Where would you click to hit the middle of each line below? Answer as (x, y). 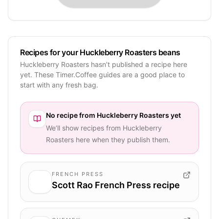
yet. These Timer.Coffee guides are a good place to (102, 74)
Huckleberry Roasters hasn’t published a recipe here (104, 64)
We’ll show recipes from (84, 128)
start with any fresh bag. (59, 85)
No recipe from (71, 115)
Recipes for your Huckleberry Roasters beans (100, 52)
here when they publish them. (122, 139)
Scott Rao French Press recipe (116, 185)
